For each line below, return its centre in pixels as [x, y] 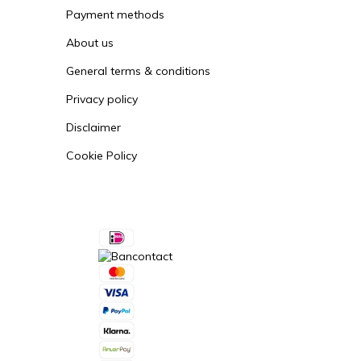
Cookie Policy [102, 156]
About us [90, 43]
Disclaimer [93, 128]
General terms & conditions [138, 71]
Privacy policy [102, 100]
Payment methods [115, 15]
